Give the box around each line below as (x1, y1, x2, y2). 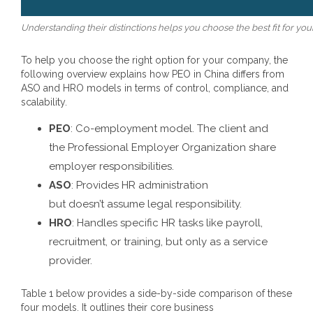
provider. (49, 254, 92, 268)
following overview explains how (21, 68, 172, 80)
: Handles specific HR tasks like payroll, (72, 217, 263, 230)
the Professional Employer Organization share (49, 141, 276, 154)
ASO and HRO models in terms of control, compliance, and (21, 82, 289, 94)
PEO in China (172, 68, 229, 80)
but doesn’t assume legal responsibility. (49, 198, 242, 211)
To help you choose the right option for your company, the (21, 54, 288, 66)
